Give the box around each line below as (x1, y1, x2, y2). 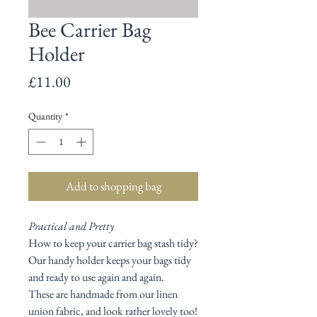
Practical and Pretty (28, 218, 114, 234)
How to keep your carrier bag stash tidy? (28, 235, 198, 250)
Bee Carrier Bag (28, 16, 151, 43)
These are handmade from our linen (28, 286, 178, 301)
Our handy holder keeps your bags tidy (28, 252, 191, 267)
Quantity (28, 109, 62, 122)
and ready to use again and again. (28, 269, 164, 284)
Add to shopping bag (65, 178, 161, 194)
